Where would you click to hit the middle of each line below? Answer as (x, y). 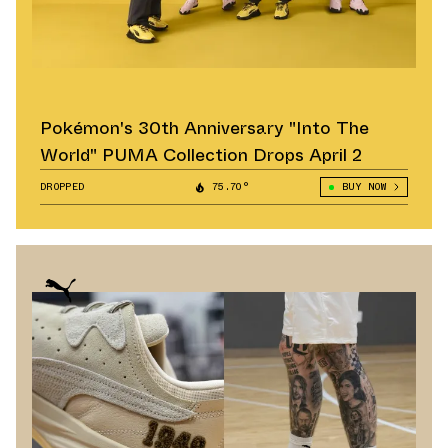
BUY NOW (363, 187)
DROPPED (62, 187)
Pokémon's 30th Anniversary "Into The (204, 128)
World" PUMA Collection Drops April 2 (201, 155)
